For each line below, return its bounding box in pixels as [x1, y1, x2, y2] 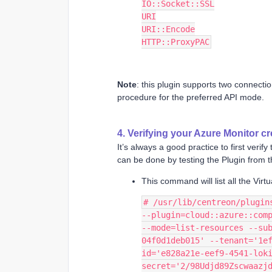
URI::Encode [141, 24, 195, 34]
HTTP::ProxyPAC [141, 36, 209, 47]
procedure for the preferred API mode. [117, 92, 264, 102]
